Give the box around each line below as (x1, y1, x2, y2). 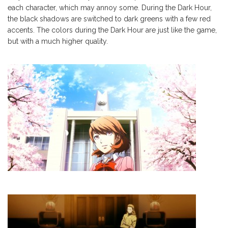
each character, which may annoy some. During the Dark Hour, (8, 4, 212, 12)
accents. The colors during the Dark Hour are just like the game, (8, 26, 217, 35)
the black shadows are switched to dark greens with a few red (8, 15, 211, 23)
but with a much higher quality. (8, 37, 108, 46)
